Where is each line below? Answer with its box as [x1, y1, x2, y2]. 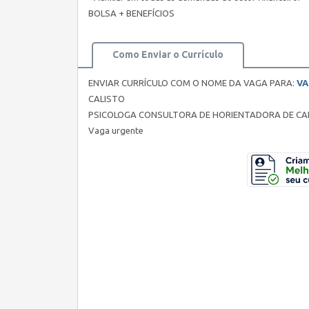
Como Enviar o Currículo [112, 49, 223, 60]
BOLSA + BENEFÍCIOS [88, 8, 175, 18]
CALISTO [88, 94, 125, 103]
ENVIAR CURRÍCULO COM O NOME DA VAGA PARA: [88, 78, 297, 88]
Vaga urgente [88, 126, 143, 135]
